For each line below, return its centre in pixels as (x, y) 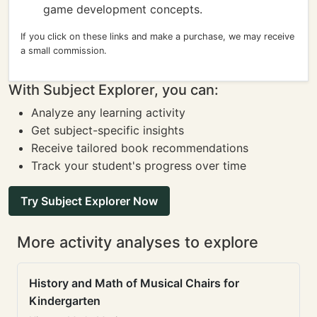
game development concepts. (123, 9)
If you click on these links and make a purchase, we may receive (157, 36)
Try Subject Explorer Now (89, 201)
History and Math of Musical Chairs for (134, 283)
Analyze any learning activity (108, 113)
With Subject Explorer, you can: (114, 90)
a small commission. (64, 51)
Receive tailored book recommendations (140, 148)
